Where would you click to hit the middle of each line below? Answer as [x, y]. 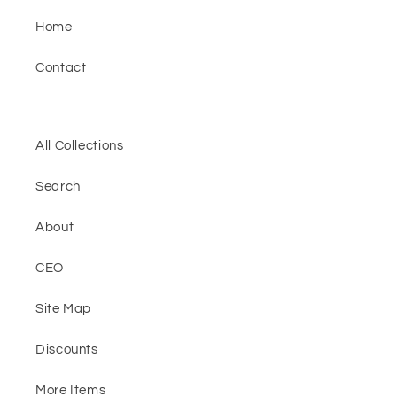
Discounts [67, 349]
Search [58, 186]
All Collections [80, 145]
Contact [61, 67]
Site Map [64, 308]
